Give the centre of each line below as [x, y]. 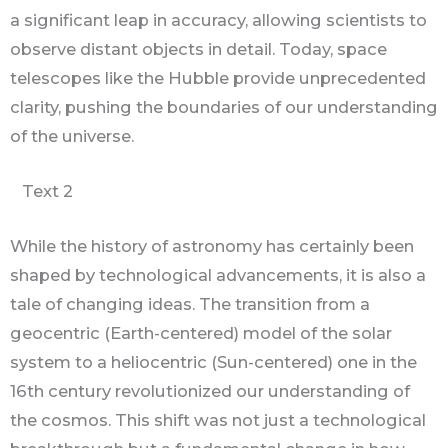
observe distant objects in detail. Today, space [198, 48]
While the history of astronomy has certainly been [212, 246]
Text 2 [43, 190]
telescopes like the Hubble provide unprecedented [218, 77]
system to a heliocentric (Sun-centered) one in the [213, 362]
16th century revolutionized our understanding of [210, 391]
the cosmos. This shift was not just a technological [218, 420]
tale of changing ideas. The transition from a [190, 304]
